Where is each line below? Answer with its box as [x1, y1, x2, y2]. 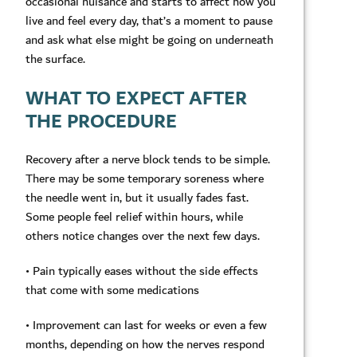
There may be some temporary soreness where [25, 168, 264, 190]
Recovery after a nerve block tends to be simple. [25, 149, 270, 171]
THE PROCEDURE [25, 105, 177, 139]
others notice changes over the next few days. [25, 226, 260, 247]
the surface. [25, 48, 85, 69]
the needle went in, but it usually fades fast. [25, 187, 249, 209]
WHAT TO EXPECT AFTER [25, 82, 247, 116]
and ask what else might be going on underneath [25, 29, 273, 50]
